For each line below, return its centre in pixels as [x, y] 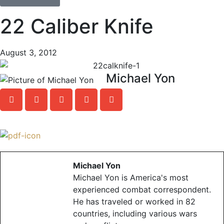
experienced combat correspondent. [142, 190]
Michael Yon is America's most [131, 178]
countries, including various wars [135, 214]
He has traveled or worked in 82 [134, 202]
